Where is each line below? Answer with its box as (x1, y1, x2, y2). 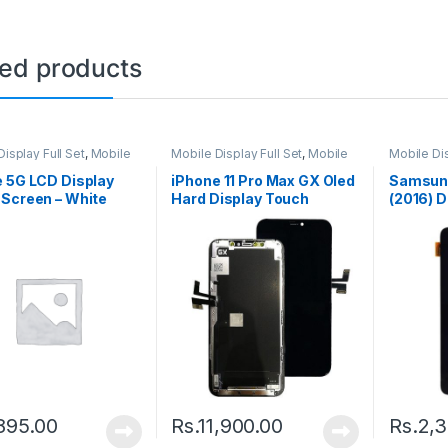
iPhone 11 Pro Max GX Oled (171, 172, 355, 190)
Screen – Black (171, 208, 275, 226)
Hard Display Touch (171, 190, 309, 208)
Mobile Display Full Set (171, 145, 303, 161)
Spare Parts (171, 157, 238, 173)
